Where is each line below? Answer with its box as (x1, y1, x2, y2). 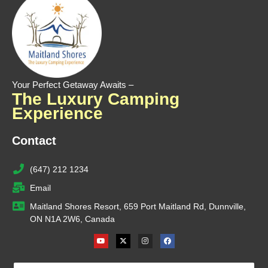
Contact (12, 133, 56, 147)
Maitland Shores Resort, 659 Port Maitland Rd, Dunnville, (29, 201, 246, 211)
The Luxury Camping (12, 89, 179, 108)
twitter (122, 231, 141, 240)
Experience (12, 103, 103, 123)
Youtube (100, 224, 127, 233)
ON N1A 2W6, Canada (29, 214, 115, 224)
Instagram (144, 224, 176, 233)
